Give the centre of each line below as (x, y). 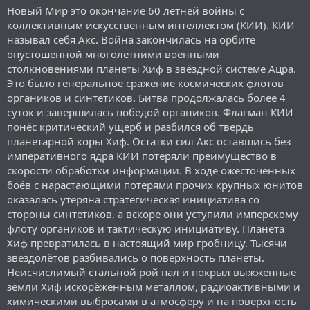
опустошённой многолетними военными (113, 54)
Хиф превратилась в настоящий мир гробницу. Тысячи (147, 243)
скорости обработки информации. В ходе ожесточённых (151, 170)
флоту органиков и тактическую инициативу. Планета (146, 228)
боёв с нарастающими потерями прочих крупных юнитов (155, 184)
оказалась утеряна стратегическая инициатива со (133, 199)
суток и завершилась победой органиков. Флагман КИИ (150, 112)
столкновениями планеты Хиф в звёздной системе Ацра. (152, 68)
